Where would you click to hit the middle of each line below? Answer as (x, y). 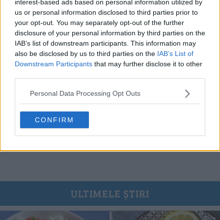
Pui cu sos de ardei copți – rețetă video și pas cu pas (110, 133)
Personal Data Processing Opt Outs (85, 93)
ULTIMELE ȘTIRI (110, 193)
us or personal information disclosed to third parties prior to (106, 12)
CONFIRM (55, 120)
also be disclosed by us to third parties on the (86, 53)
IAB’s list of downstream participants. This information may (105, 43)
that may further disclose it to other (147, 64)
